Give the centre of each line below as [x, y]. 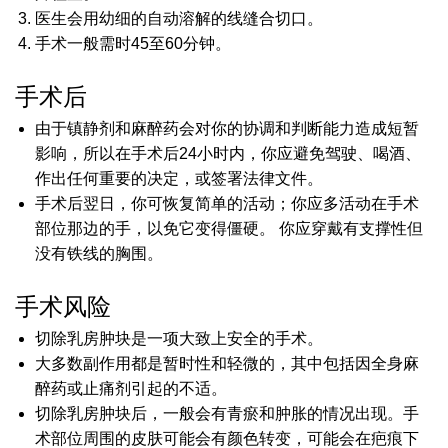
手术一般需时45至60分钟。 [133, 44]
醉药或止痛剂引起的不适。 [131, 389]
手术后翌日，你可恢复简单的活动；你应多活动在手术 [227, 204]
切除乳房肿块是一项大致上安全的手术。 [179, 339]
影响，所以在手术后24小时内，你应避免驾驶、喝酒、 [228, 154]
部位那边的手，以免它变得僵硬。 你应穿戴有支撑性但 [229, 229]
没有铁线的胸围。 [99, 254]
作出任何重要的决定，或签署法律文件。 [179, 179]
